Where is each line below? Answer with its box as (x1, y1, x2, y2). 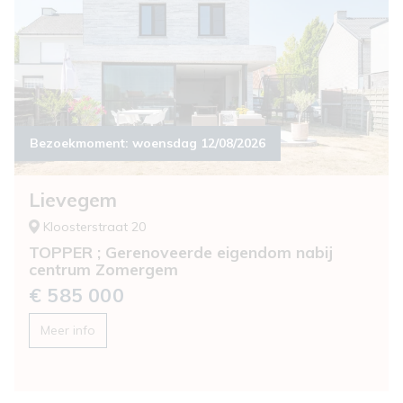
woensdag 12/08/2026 (132, 134, 265, 151)
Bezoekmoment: (39, 134, 132, 151)
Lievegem (29, 187, 117, 211)
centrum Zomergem (29, 258, 178, 279)
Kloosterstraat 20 (43, 218, 146, 235)
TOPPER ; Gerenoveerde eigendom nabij (29, 241, 333, 262)
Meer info (40, 321, 95, 338)
